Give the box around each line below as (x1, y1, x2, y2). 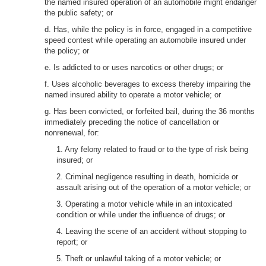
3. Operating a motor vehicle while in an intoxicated (56, 199, 232, 208)
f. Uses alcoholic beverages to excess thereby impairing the (45, 80, 251, 88)
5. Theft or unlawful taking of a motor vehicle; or (56, 254, 221, 263)
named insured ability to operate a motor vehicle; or (45, 90, 221, 99)
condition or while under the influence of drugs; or (56, 210, 225, 219)
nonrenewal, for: (45, 128, 99, 137)
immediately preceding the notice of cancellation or (45, 118, 219, 126)
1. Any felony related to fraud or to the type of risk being (56, 145, 248, 154)
